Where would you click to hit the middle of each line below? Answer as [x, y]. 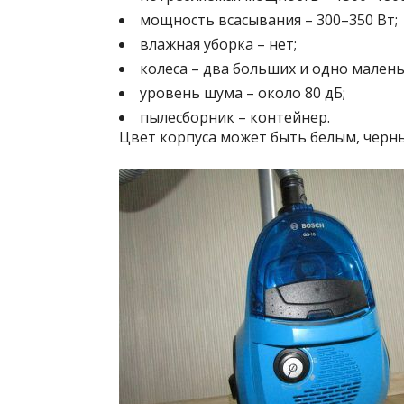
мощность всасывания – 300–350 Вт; [269, 20]
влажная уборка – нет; [218, 44]
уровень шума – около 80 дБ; [243, 93]
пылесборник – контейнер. [235, 117]
